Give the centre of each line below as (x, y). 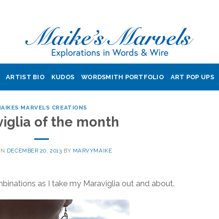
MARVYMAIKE (92, 150)
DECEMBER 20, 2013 (34, 150)
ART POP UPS (192, 77)
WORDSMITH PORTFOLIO (122, 77)
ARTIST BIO (25, 77)
